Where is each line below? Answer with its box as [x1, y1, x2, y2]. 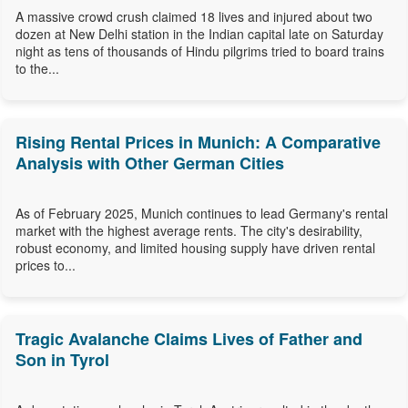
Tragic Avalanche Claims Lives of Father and [15, 327, 362, 352]
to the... [15, 59, 59, 78]
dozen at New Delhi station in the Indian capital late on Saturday [15, 25, 383, 44]
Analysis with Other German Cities [15, 151, 284, 176]
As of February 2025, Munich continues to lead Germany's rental [15, 204, 388, 223]
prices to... [15, 256, 76, 275]
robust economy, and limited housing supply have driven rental [15, 239, 375, 258]
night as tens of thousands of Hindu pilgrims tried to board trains [15, 42, 384, 61]
